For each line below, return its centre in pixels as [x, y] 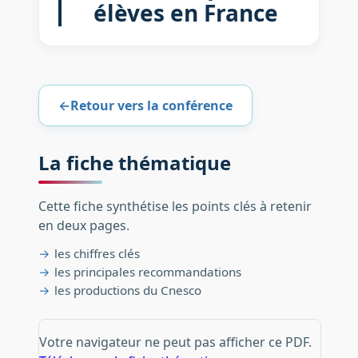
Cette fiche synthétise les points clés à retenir [175, 206]
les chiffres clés [97, 253]
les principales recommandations [147, 271]
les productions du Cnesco [127, 290]
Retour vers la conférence [151, 106]
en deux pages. [84, 225]
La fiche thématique [134, 162]
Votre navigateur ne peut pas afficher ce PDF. [175, 342]
